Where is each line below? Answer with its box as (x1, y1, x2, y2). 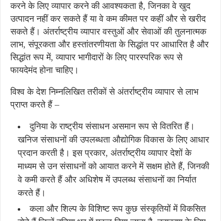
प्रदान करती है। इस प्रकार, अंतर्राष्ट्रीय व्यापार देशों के (18, 148, 191, 158)
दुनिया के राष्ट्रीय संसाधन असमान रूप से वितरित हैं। (30, 121, 195, 131)
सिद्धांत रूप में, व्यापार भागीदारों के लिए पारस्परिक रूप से (10, 52, 183, 62)
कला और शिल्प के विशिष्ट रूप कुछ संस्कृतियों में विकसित (30, 204, 206, 214)
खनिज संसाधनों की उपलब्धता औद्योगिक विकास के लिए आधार (18, 135, 209, 145)
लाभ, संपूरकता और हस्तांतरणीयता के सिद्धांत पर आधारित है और (10, 39, 209, 49)
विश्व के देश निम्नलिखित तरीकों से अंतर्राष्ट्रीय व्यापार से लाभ (10, 87, 198, 97)
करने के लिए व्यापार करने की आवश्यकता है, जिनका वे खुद (10, 1, 190, 11)
